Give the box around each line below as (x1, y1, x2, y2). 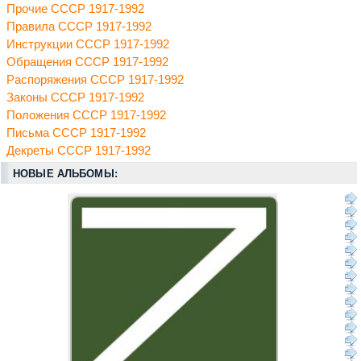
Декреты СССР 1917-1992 (6, 144, 151, 158)
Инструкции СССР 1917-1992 (6, 38, 169, 52)
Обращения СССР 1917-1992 (6, 56, 168, 69)
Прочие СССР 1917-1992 (6, 2, 144, 16)
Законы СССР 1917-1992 (6, 91, 144, 105)
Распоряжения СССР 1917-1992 (6, 73, 184, 87)
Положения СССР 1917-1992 (6, 109, 166, 122)
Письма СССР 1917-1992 (6, 127, 146, 140)
